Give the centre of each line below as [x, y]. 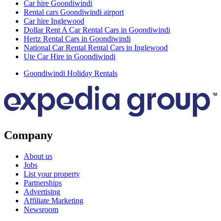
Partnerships [43, 183]
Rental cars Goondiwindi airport [74, 12]
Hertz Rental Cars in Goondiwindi [77, 38]
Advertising [42, 192]
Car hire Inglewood [54, 21]
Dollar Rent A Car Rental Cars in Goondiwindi [97, 30]
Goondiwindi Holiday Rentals [71, 73]
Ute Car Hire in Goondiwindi [70, 56]
